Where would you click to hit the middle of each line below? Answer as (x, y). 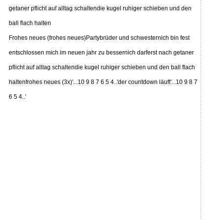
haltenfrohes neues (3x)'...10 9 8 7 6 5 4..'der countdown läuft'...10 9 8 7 (103, 82)
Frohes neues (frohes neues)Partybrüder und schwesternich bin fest (99, 38)
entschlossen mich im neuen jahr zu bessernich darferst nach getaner (101, 53)
